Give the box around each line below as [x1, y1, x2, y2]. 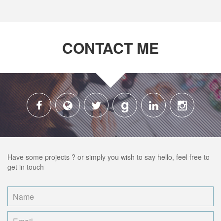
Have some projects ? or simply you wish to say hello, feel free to [7, 152, 210, 162]
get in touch [7, 162, 44, 172]
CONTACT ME [62, 37, 159, 59]
